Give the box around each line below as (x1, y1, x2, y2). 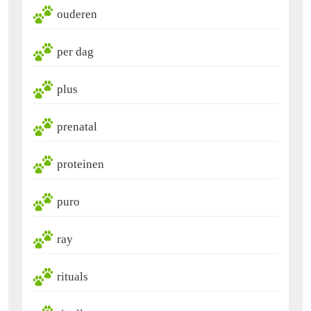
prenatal (57, 119, 97, 133)
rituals (57, 269, 88, 283)
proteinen (57, 157, 104, 171)
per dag (57, 44, 94, 58)
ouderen (57, 7, 97, 21)
